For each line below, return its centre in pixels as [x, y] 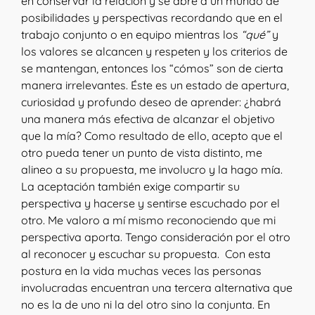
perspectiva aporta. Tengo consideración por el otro [156, 237]
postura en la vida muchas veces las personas [141, 271]
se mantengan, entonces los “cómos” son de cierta [152, 68]
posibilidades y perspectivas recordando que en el [152, 18]
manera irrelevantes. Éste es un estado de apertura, [155, 85]
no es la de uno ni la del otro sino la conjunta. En [146, 304]
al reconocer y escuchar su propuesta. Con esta [146, 254]
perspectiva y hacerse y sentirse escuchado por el [150, 203]
